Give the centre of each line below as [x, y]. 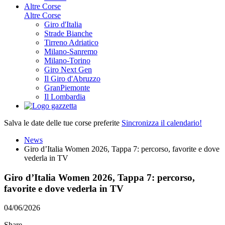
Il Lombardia [65, 96]
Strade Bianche [68, 33]
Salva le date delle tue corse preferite [63, 123]
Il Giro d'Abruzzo [72, 78]
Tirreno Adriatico [71, 42]
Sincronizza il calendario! [162, 123]
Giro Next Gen [68, 69]
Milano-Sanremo [71, 51]
